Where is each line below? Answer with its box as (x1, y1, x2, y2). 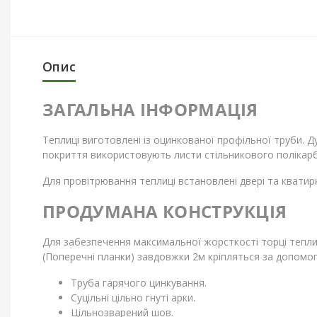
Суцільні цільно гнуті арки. (71, 291, 195, 304)
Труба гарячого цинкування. (71, 276, 207, 289)
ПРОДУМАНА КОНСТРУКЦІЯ (42, 200, 287, 223)
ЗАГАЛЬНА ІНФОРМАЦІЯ (42, 98, 258, 121)
